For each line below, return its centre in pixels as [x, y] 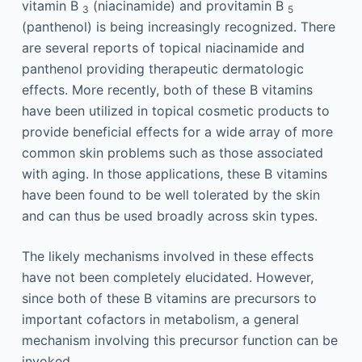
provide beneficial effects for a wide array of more [177, 132]
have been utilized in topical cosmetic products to [175, 111]
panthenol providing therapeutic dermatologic [162, 69]
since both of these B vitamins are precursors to [169, 298]
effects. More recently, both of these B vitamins [167, 90]
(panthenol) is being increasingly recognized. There [178, 27]
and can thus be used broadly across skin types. [169, 216]
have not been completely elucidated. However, [167, 277]
